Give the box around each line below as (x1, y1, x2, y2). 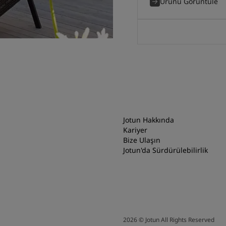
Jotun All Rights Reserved (145, 215, 214, 224)
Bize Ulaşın (123, 135, 160, 145)
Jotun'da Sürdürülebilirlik (123, 145, 208, 155)
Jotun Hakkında (123, 115, 174, 125)
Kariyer (123, 125, 147, 135)
